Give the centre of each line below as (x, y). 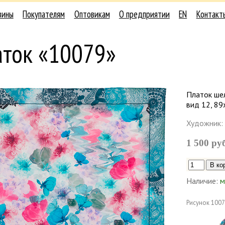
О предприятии (144, 14)
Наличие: (202, 181)
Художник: (205, 123)
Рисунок (198, 203)
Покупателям (44, 14)
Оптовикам (92, 14)
